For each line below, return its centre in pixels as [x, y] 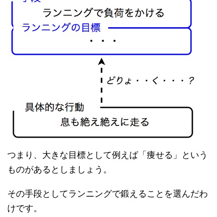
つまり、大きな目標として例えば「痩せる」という [108, 155]
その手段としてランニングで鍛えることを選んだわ [108, 194]
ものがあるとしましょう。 [60, 170]
